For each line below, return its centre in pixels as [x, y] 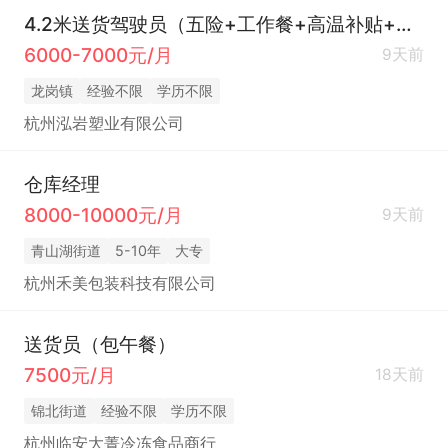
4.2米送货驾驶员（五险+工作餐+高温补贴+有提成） [403, 23]
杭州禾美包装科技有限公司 [119, 283]
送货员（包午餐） [99, 343]
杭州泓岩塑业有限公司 [103, 123]
